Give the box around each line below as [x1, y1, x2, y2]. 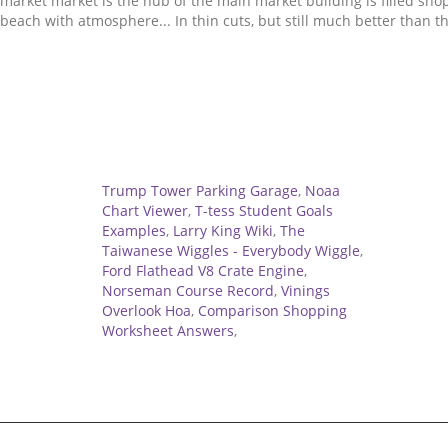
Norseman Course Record [102, 281, 274, 300]
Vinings [281, 281, 330, 300]
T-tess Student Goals [195, 201, 333, 220]
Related [102, 118, 181, 146]
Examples [102, 221, 166, 240]
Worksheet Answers [102, 321, 234, 340]
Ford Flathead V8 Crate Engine [102, 261, 304, 280]
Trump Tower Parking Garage [102, 181, 298, 200]
